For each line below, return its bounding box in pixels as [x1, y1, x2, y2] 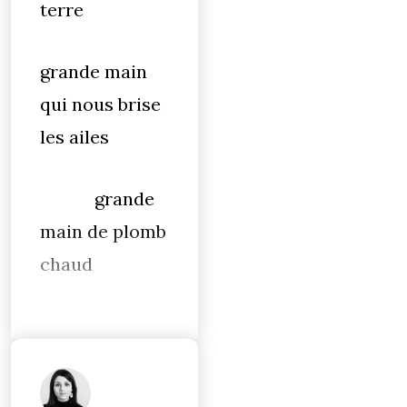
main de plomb [40, 220, 166, 243]
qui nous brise [40, 93, 161, 115]
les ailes [40, 125, 109, 148]
